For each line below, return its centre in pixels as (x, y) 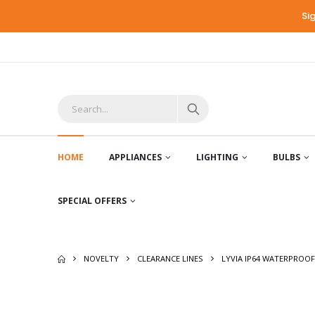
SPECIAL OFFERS (92, 201)
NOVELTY (102, 258)
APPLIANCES (135, 157)
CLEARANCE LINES (171, 258)
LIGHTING (217, 157)
